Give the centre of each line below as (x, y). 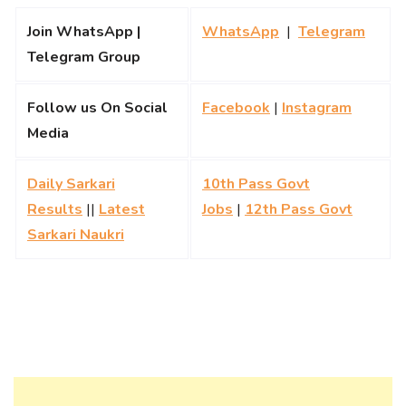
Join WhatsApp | (84, 31)
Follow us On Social (97, 107)
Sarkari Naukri (76, 234)
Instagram (317, 107)
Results (55, 209)
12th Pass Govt (299, 209)
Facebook (236, 107)
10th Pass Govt (256, 184)
